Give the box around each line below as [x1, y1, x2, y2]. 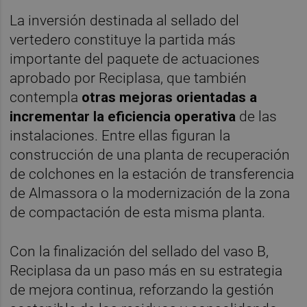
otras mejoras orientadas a [82, 88, 258, 106]
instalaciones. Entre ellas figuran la [10, 127, 231, 144]
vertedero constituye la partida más [10, 31, 236, 48]
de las [239, 108, 278, 125]
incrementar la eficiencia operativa [10, 108, 240, 125]
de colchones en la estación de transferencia [10, 165, 295, 182]
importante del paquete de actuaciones [10, 50, 260, 67]
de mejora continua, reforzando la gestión [10, 281, 275, 298]
